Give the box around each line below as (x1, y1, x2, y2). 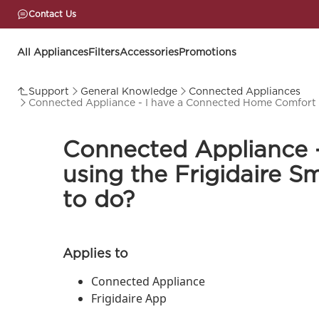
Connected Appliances (189, 85, 300, 97)
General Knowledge (80, 85, 177, 97)
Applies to (63, 246, 128, 261)
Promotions (179, 46, 236, 58)
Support (28, 85, 69, 97)
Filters (88, 46, 120, 58)
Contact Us (28, 9, 76, 19)
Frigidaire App (91, 291, 167, 306)
